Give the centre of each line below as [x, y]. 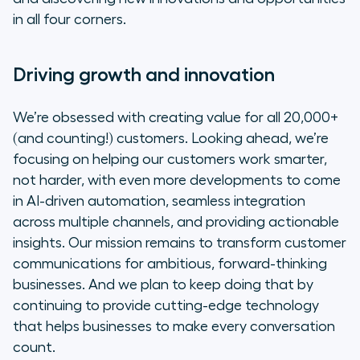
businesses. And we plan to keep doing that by [163, 285]
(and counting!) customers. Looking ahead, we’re [171, 139]
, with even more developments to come [211, 180]
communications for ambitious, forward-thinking [170, 264]
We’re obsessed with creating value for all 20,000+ [176, 118]
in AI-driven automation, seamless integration [159, 201]
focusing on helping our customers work [143, 160]
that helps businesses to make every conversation [174, 327]
